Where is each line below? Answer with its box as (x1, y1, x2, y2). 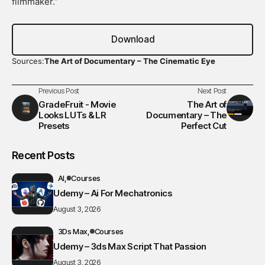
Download (111, 34, 154, 46)
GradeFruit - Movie (38, 98, 116, 110)
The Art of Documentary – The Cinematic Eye (44, 56, 215, 66)
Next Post (197, 85, 227, 95)
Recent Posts (12, 148, 75, 161)
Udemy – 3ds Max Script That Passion (53, 241, 206, 253)
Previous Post (38, 85, 79, 95)
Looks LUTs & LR (38, 109, 106, 121)
